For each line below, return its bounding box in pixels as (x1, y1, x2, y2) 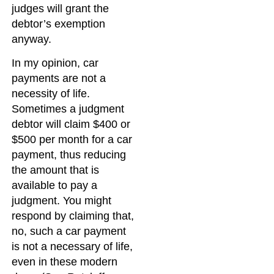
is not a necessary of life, (12, 240, 133, 253)
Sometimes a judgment (12, 103, 125, 116)
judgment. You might (12, 194, 112, 207)
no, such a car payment (12, 225, 127, 238)
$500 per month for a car (12, 133, 133, 146)
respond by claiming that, (12, 210, 135, 223)
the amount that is (12, 164, 100, 177)
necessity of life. (12, 87, 91, 100)
